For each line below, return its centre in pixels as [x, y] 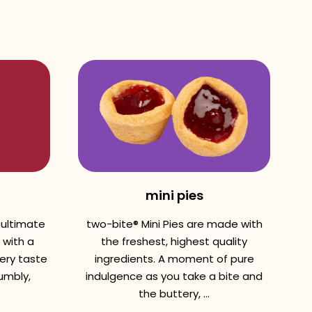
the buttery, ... [174, 294]
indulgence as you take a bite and [174, 276]
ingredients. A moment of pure [174, 259]
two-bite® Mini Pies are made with [174, 224]
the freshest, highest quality [174, 241]
